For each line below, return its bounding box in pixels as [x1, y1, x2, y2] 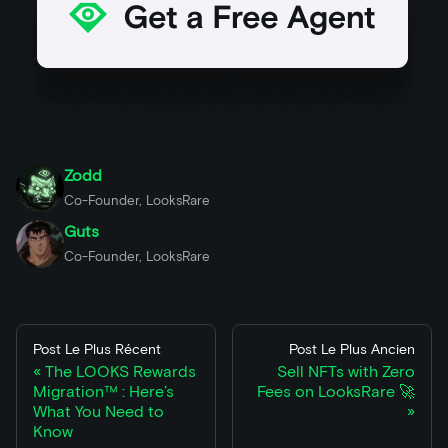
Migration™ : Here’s [33, 382, 174, 402]
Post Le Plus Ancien [289, 341, 415, 359]
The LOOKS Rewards [45, 362, 196, 382]
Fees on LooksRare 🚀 [257, 382, 415, 402]
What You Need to [33, 402, 164, 422]
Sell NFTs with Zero [277, 362, 415, 382]
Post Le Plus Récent [33, 341, 161, 359]
